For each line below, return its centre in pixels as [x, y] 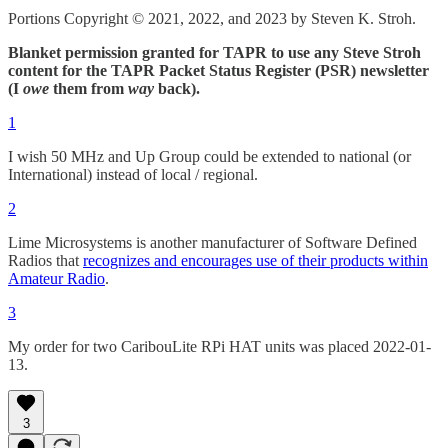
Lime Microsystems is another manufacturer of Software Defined [212, 243]
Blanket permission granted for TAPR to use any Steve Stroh [214, 53]
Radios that [45, 261]
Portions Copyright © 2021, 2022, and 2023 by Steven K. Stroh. [212, 19]
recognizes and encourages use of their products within [255, 261]
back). [177, 89]
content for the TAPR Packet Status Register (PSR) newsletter [218, 71]
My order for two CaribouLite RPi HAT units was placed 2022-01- [219, 347]
